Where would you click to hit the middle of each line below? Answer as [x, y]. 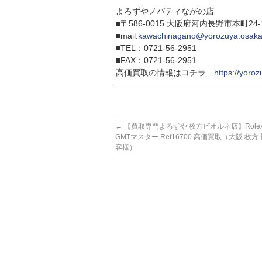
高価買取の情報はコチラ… [165, 72]
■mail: [127, 35]
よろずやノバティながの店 [165, 11]
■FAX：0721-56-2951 [156, 60]
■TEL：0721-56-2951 [156, 48]
